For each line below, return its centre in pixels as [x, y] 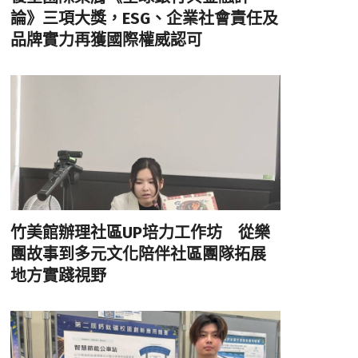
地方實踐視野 [58, 276]
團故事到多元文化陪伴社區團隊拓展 [138, 255]
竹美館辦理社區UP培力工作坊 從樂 [140, 233]
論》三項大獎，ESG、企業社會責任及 [144, 19]
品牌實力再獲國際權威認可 [106, 40]
